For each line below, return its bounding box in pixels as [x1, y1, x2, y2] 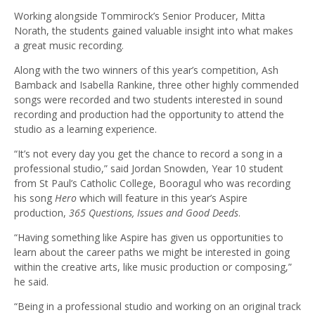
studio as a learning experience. [14, 122, 157, 136]
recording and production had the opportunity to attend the [14, 108, 284, 122]
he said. [14, 275, 49, 289]
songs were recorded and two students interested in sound [14, 93, 283, 107]
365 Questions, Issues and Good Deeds [69, 206, 238, 220]
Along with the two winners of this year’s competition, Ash [14, 63, 278, 77]
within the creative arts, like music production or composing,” [14, 260, 292, 274]
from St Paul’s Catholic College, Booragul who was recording [14, 176, 290, 191]
